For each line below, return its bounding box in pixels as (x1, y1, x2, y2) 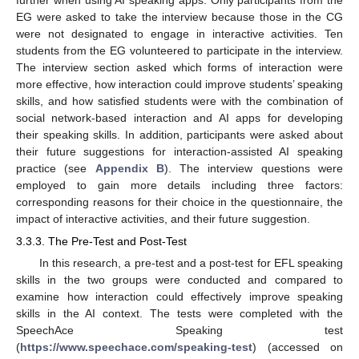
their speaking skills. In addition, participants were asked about (16, 128, 343, 142)
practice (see (16, 162, 95, 175)
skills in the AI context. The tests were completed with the (16, 307, 343, 321)
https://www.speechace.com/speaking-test (20, 341, 252, 354)
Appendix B (95, 162, 164, 175)
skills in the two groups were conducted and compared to (16, 273, 343, 287)
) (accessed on (252, 341, 343, 354)
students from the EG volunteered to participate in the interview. (16, 44, 343, 58)
